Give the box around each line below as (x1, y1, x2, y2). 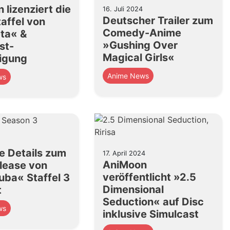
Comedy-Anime (103, 27, 182, 39)
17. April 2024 (103, 149, 146, 157)
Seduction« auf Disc (103, 195, 204, 208)
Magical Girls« (103, 51, 175, 64)
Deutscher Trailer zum (103, 14, 214, 27)
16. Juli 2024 (103, 5, 143, 13)
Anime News (107, 71, 149, 80)
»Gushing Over (103, 39, 178, 51)
